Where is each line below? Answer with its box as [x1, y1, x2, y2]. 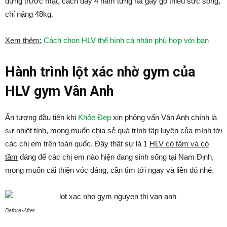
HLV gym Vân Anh [5, 83, 113, 99]
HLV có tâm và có [149, 139, 209, 148]
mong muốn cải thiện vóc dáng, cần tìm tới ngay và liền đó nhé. [5, 166, 214, 174]
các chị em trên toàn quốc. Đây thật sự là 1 [5, 139, 149, 148]
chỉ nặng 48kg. [5, 10, 53, 18]
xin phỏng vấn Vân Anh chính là [111, 113, 217, 122]
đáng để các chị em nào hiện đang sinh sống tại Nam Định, [18, 153, 214, 161]
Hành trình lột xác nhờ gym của [5, 64, 195, 80]
